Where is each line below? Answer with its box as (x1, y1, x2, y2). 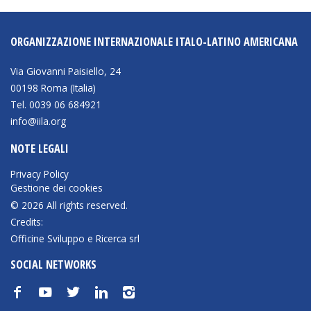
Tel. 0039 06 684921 (10, 97, 101, 111)
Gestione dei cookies (10, 181, 103, 195)
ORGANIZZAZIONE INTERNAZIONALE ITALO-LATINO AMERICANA (10, 34, 298, 50)
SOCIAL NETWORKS (10, 256, 96, 272)
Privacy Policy (10, 167, 69, 181)
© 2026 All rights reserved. (10, 199, 128, 212)
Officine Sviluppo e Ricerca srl (10, 232, 140, 246)
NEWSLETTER (11, 3, 96, 18)
